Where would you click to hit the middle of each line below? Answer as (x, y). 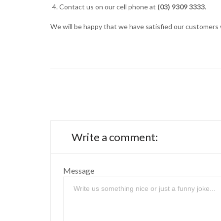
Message (79, 170)
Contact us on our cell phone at (109, 7)
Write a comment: (115, 137)
